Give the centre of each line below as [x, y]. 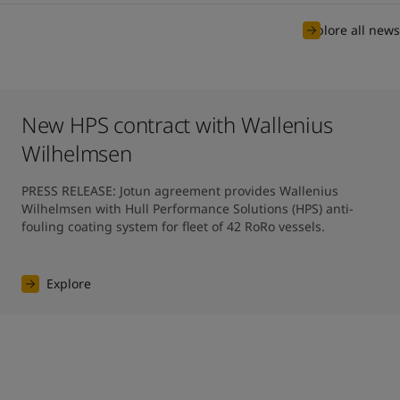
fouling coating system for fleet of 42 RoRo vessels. [173, 226]
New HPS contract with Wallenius [177, 125]
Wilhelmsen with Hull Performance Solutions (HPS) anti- [187, 208]
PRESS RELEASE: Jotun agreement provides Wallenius [179, 191]
